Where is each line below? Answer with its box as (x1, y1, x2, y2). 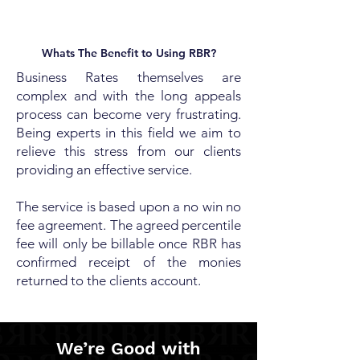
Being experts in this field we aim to (16, 125, 241, 141)
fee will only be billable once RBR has (16, 235, 241, 252)
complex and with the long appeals (16, 88, 241, 104)
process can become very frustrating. (16, 106, 241, 122)
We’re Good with (56, 338, 201, 358)
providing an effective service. (16, 162, 195, 178)
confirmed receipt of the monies (16, 254, 241, 270)
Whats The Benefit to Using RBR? (41, 46, 216, 60)
